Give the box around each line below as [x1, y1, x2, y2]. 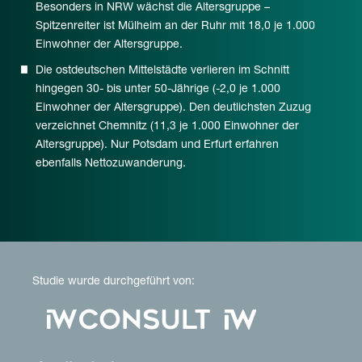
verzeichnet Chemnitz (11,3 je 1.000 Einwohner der [35, 117, 299, 133]
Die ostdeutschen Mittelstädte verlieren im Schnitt [35, 61, 289, 77]
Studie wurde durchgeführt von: [32, 273, 198, 288]
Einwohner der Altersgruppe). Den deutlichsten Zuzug [35, 99, 311, 114]
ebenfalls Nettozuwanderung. [35, 154, 189, 170]
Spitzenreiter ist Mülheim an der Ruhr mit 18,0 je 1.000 [35, 18, 315, 33]
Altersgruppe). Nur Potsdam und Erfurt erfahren [35, 136, 279, 151]
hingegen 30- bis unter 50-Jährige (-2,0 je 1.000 [35, 80, 280, 95]
